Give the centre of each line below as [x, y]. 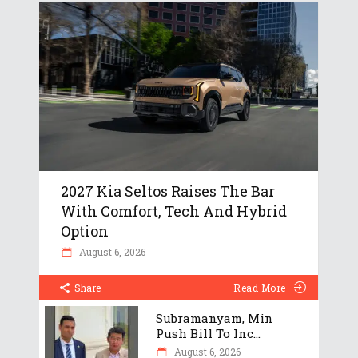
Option [85, 231]
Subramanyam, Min [215, 318]
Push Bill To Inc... [208, 333]
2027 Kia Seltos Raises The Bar [168, 191]
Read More [260, 287]
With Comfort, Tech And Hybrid [174, 211]
